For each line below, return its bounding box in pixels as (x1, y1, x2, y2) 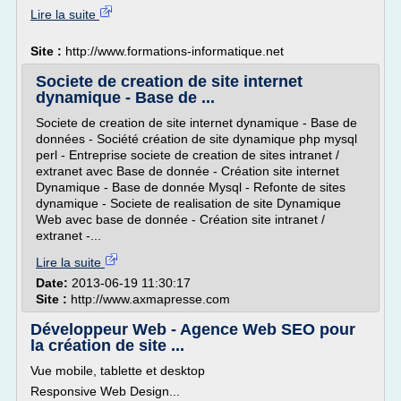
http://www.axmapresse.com (71, 292, 230, 306)
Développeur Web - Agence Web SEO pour (30, 320, 355, 338)
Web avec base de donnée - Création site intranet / (36, 212, 325, 226)
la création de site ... (30, 337, 184, 354)
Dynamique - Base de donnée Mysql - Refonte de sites (36, 180, 346, 194)
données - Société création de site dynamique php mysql (36, 132, 357, 146)
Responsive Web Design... (30, 384, 180, 398)
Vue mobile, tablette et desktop (30, 363, 205, 378)
